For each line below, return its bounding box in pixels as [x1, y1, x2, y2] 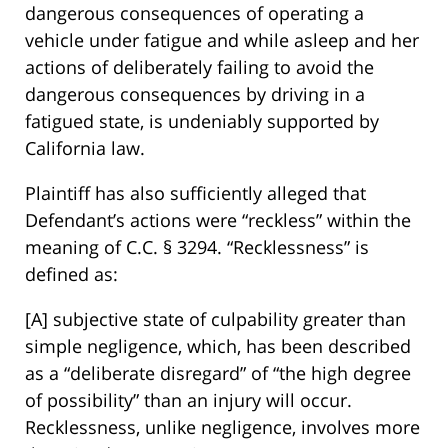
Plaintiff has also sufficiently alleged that [25, 181, 366, 206]
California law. [25, 136, 145, 161]
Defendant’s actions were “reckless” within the [25, 208, 411, 233]
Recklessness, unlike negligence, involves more [25, 415, 420, 440]
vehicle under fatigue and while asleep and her [25, 28, 419, 53]
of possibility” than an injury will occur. [25, 388, 352, 413]
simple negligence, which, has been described [25, 334, 411, 359]
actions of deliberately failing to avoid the [25, 55, 374, 80]
